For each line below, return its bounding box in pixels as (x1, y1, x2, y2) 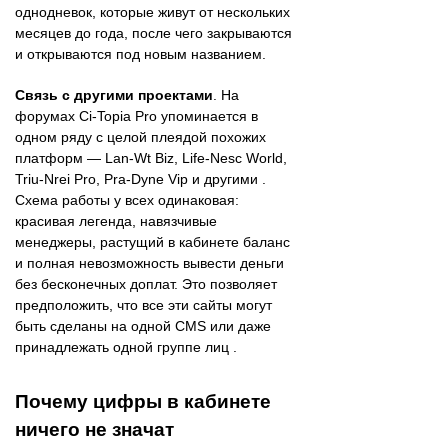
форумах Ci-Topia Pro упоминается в (15, 107, 258, 124)
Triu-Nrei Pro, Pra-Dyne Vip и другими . (15, 170, 266, 187)
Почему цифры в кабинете (15, 390, 271, 412)
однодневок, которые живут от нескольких (15, 3, 290, 20)
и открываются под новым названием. (15, 45, 266, 62)
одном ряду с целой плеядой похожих (15, 128, 266, 145)
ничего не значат (15, 418, 174, 440)
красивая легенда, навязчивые (15, 212, 217, 229)
